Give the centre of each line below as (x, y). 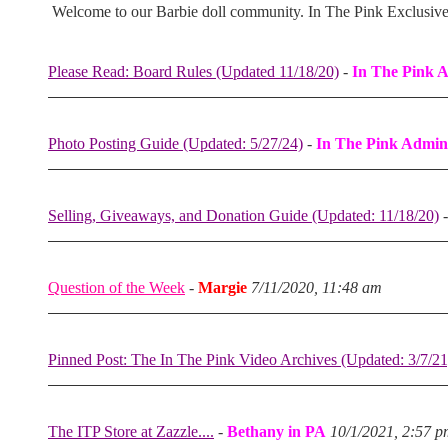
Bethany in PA (276, 431)
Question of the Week (116, 287)
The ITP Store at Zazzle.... (131, 431)
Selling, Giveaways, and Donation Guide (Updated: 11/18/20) (243, 215)
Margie (222, 287)
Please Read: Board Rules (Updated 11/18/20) (193, 71)
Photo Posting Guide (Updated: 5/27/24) (175, 143)
